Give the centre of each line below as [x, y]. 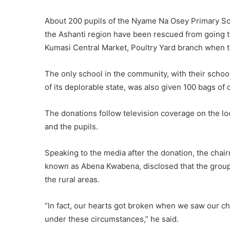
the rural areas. [72, 179]
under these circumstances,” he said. [112, 219]
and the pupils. [71, 126]
